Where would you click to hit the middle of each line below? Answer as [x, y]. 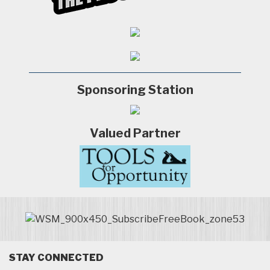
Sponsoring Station [135, 90]
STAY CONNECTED [56, 258]
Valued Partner [135, 133]
